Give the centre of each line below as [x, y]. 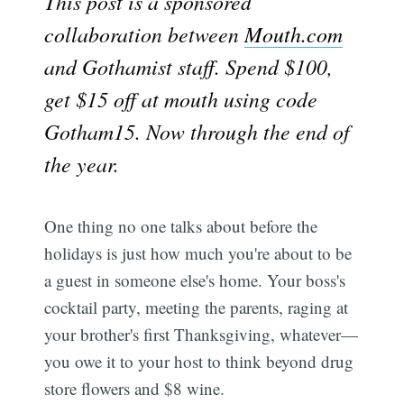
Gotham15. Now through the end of [197, 131]
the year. [82, 163]
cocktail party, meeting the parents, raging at [197, 307]
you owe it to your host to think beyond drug [199, 361]
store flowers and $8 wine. [135, 388]
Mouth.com [294, 33]
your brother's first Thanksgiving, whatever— [202, 334]
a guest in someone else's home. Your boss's [195, 280]
